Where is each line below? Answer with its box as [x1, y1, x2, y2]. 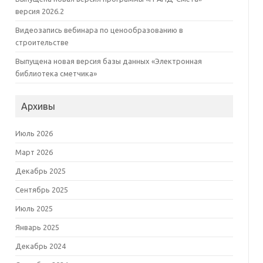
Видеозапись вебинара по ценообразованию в [15, 26, 183, 34]
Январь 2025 [15, 223, 59, 231]
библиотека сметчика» [15, 69, 97, 77]
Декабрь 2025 [15, 167, 66, 175]
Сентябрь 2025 [15, 186, 68, 194]
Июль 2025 [15, 204, 53, 213]
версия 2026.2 [15, 7, 64, 15]
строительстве [15, 38, 69, 46]
